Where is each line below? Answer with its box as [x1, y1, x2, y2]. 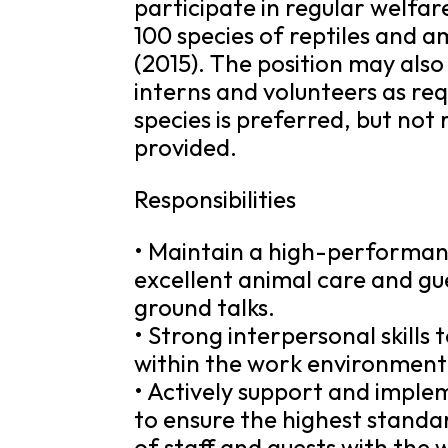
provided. [134, 132, 238, 162]
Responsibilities [134, 184, 297, 214]
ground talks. [134, 292, 276, 322]
